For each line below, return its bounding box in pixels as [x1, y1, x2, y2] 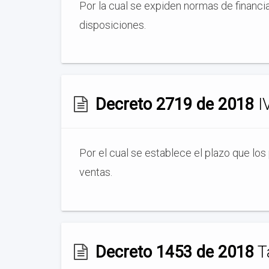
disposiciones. [79, 18, 146, 31]
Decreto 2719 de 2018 [95, 95, 254, 114]
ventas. [79, 166, 112, 178]
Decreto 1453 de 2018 [95, 242, 254, 262]
